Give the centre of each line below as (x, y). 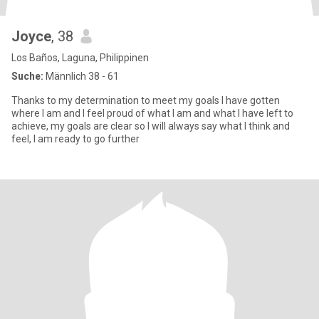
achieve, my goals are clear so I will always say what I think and (151, 126)
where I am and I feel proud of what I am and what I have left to (152, 113)
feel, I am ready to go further (75, 139)
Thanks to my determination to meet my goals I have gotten (146, 100)
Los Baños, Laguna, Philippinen (80, 58)
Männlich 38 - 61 (81, 76)
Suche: (27, 76)
